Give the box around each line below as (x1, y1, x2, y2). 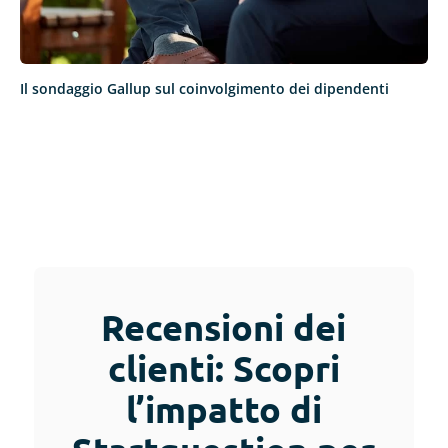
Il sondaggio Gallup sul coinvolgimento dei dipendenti (20, 79, 389, 99)
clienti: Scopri (107, 346, 340, 391)
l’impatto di (125, 387, 322, 432)
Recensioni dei (101, 305, 347, 350)
